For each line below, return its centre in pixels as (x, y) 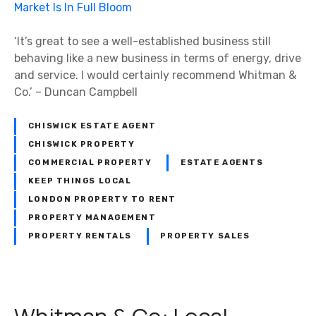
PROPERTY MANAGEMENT (92, 218)
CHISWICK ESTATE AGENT (92, 126)
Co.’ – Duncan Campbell (76, 92)
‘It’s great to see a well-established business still (142, 42)
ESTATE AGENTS (222, 163)
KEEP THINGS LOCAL (80, 181)
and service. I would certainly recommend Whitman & (155, 75)
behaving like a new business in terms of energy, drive (158, 59)
